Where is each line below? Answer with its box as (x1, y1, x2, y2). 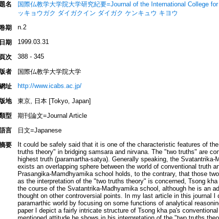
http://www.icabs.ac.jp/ (17, 82, 82, 90)
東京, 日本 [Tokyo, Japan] (17, 97, 91, 105)
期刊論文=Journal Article (17, 112, 87, 120)
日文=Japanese (17, 127, 62, 134)
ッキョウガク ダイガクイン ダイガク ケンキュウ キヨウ (17, 9, 178, 17)
